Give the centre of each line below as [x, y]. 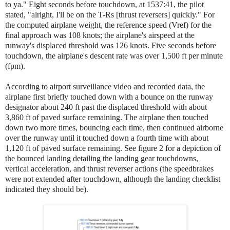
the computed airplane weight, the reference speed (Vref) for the [108, 25]
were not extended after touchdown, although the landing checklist [113, 179]
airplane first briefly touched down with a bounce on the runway [109, 97]
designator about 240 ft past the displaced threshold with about [106, 107]
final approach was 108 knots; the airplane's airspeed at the [100, 35]
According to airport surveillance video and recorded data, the [105, 86]
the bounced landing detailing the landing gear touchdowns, [102, 158]
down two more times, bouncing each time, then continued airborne [114, 127]
